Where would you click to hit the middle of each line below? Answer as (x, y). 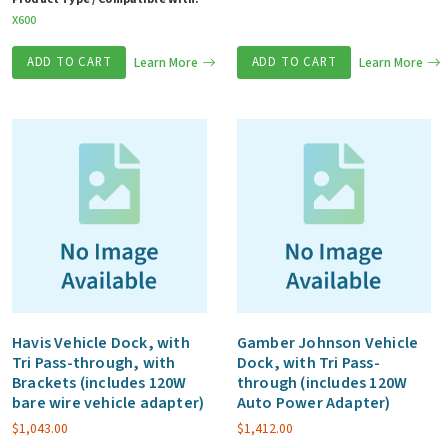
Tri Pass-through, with (94, 363)
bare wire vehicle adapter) (108, 403)
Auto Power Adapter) (313, 403)
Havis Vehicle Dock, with (101, 343)
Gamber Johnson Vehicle (327, 343)
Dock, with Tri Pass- (308, 363)
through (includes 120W (322, 383)
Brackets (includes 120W (99, 383)
